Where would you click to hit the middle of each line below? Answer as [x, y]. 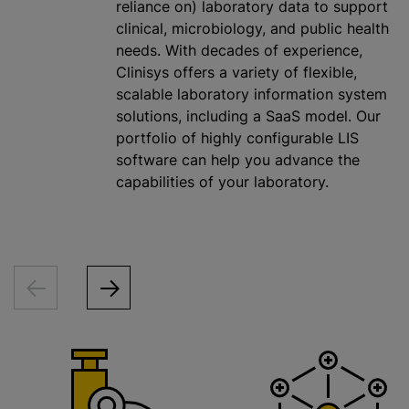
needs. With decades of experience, [239, 51]
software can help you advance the [238, 160]
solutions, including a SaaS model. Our [248, 116]
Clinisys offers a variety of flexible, [236, 73]
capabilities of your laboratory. [222, 182]
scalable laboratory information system [252, 94]
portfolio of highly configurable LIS [237, 138]
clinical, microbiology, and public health [252, 29]
